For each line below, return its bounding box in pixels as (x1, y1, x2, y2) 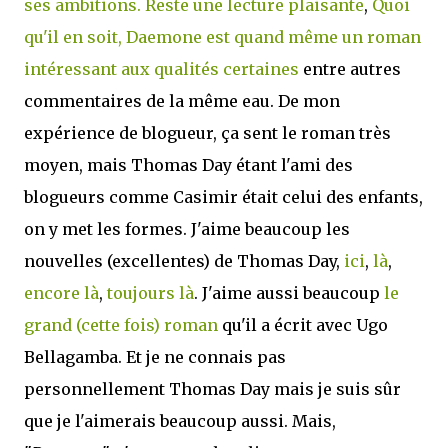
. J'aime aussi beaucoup (194, 283, 384, 303)
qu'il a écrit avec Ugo (218, 315, 388, 335)
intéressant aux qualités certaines (24, 59, 299, 79)
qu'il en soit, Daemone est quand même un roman (24, 27, 421, 47)
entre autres (299, 59, 401, 79)
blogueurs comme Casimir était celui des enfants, (24, 187, 423, 207)
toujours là (107, 283, 194, 303)
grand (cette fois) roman (24, 315, 218, 335)
